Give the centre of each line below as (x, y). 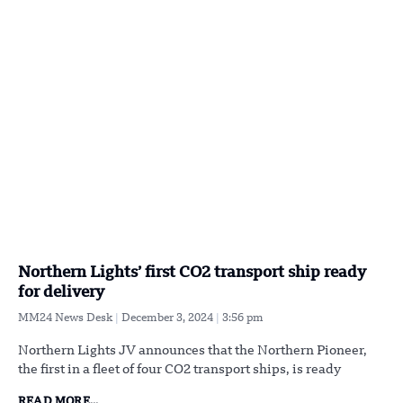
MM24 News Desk (67, 318)
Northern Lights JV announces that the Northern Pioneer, (193, 350)
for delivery (61, 292)
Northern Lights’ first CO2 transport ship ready (192, 273)
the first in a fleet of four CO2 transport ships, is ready (179, 369)
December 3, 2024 (169, 318)
